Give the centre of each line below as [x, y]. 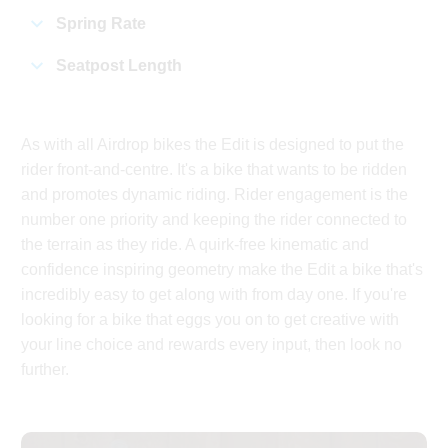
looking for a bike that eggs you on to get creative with [210, 320]
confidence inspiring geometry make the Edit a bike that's [222, 270]
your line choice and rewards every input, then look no [212, 345]
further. [45, 370]
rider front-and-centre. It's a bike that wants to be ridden [214, 170]
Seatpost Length [119, 66]
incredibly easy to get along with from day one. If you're [214, 295]
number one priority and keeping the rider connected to [214, 220]
